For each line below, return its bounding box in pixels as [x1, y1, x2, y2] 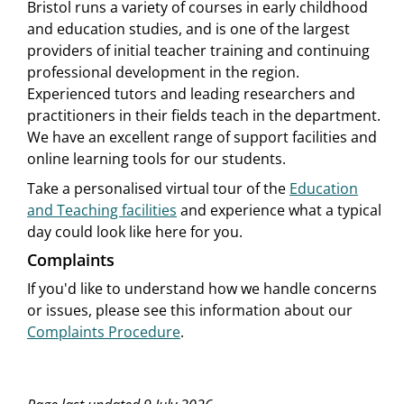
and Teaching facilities [27, 200, 177, 221]
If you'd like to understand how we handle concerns [27, 279, 377, 299]
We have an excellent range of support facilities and [27, 127, 377, 148]
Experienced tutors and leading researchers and [27, 84, 355, 105]
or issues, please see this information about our [27, 300, 353, 321]
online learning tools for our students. [27, 149, 286, 170]
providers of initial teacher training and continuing [27, 41, 370, 61]
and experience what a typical [177, 200, 381, 221]
